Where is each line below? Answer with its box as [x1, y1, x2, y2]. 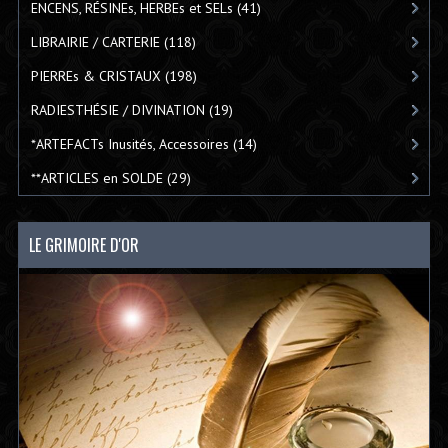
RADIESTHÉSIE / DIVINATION [30, 100, 205, 119]
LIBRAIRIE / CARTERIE [30, 32, 160, 51]
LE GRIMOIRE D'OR [28, 232, 139, 257]
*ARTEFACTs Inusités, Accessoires [30, 134, 229, 153]
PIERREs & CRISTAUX [30, 66, 161, 85]
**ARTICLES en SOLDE [30, 168, 163, 187]
